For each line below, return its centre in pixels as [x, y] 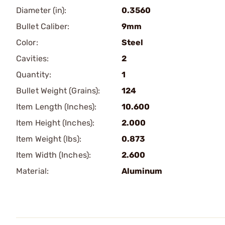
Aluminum [142, 171]
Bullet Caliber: [43, 26]
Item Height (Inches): [55, 123]
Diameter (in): [41, 10]
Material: [32, 171]
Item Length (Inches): [57, 107]
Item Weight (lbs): [49, 139]
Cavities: [32, 59]
